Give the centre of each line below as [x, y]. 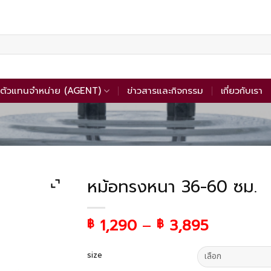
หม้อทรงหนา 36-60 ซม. [172, 187]
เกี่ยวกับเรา [241, 91]
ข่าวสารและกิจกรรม [165, 91]
